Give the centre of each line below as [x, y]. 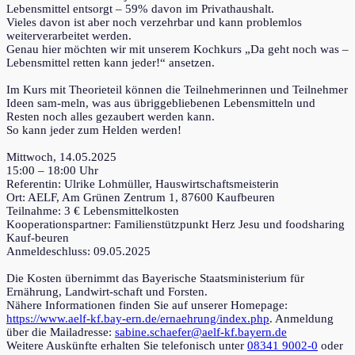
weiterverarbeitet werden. [69, 35]
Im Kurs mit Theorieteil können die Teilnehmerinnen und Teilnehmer [177, 89]
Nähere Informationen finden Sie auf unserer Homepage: [147, 305]
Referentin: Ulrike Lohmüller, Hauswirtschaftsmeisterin [143, 183]
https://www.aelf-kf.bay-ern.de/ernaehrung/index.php [138, 318]
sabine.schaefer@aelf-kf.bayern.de [201, 332]
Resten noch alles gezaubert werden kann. [111, 116]
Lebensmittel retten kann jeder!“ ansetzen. [111, 62]
